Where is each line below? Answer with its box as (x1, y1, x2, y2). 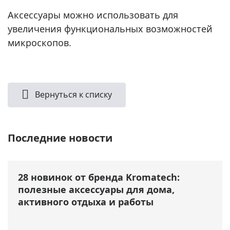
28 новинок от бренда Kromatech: (18, 170, 180, 183)
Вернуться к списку (33, 88, 112, 100)
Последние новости (8, 130, 112, 145)
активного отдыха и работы (18, 195, 154, 208)
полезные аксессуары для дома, (18, 183, 175, 196)
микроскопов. (8, 36, 71, 49)
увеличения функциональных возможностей (8, 22, 213, 35)
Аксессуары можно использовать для (8, 8, 178, 21)
